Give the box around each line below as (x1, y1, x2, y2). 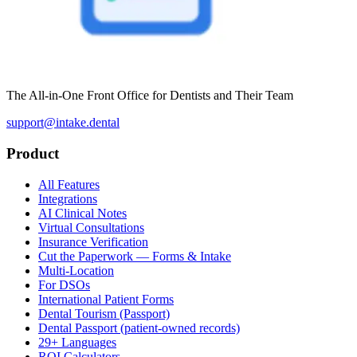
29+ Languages (38, 335, 116, 349)
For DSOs (38, 277, 90, 292)
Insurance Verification (38, 234, 148, 249)
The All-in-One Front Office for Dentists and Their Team (6, 88, 293, 103)
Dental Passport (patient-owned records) (38, 320, 240, 335)
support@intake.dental (6, 116, 120, 130)
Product (6, 144, 59, 162)
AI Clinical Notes (38, 206, 127, 220)
